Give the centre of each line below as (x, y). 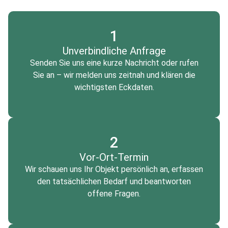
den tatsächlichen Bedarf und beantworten (114, 182)
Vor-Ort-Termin (114, 158)
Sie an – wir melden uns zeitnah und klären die (114, 75)
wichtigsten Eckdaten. (114, 88)
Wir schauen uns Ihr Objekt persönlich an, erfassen (114, 169)
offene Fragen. (114, 194)
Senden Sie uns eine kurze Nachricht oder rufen (114, 63)
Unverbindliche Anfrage (114, 51)
